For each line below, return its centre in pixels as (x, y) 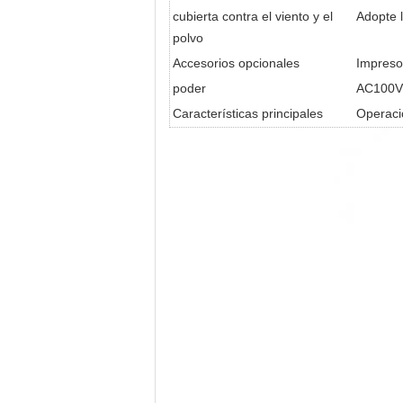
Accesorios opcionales (236, 63)
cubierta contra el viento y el (253, 16)
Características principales (248, 113)
